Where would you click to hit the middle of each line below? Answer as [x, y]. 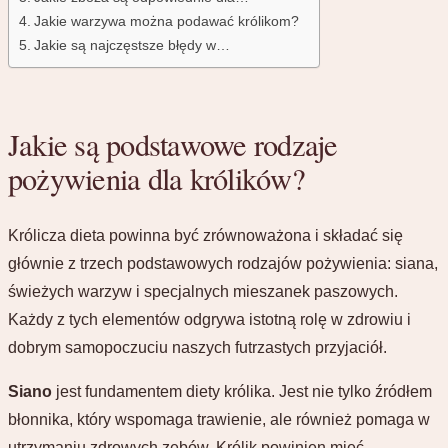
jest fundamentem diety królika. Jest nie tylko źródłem [242, 391]
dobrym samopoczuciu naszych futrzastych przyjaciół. [197, 347]
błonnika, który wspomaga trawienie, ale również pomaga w [219, 419]
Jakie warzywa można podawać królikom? [166, 20]
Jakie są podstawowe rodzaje [173, 145]
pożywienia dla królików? [156, 179]
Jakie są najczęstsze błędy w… [131, 44]
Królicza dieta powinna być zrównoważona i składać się [205, 235]
